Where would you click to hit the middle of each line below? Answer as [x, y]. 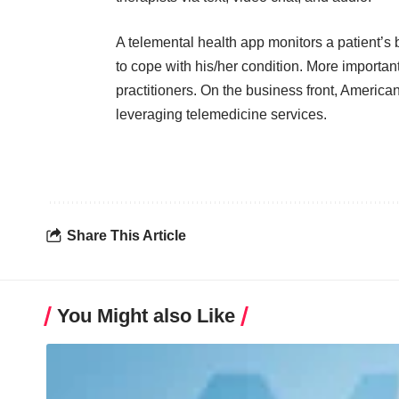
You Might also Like [146, 316]
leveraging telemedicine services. [221, 115]
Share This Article [126, 235]
